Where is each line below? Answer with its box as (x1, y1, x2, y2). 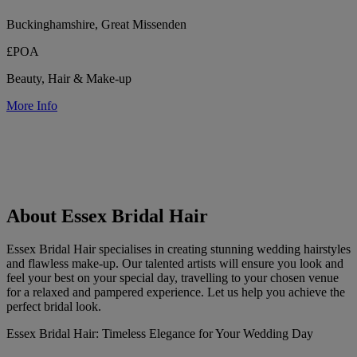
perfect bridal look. (6, 300, 101, 314)
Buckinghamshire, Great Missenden (6, 17, 186, 31)
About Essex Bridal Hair (6, 205, 208, 226)
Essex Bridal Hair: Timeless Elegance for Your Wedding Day (6, 327, 313, 341)
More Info (6, 98, 57, 112)
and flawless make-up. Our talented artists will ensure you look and (6, 257, 343, 271)
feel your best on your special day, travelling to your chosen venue (6, 271, 339, 285)
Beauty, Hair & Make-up (6, 71, 131, 85)
